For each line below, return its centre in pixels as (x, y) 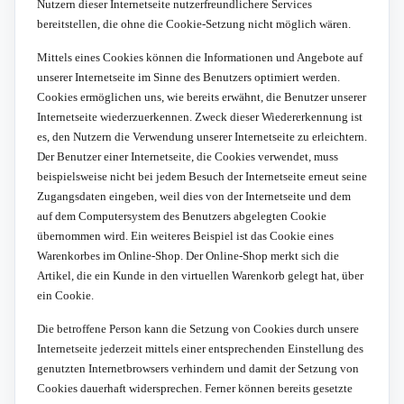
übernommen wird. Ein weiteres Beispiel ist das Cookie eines (185, 235)
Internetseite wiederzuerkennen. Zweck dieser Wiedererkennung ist (200, 116)
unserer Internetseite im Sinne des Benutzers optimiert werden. (188, 77)
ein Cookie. (65, 295)
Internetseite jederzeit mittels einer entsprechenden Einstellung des (200, 348)
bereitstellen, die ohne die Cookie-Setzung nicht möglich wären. (194, 23)
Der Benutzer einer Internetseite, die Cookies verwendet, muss (188, 156)
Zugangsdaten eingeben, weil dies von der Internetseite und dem (194, 196)
